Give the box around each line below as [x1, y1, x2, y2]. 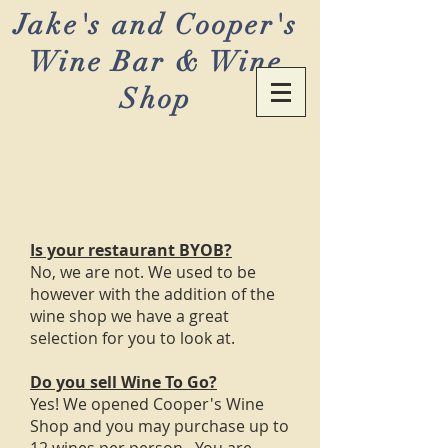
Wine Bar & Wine [29, 45, 283, 79]
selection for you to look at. [30, 327, 235, 349]
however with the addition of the [30, 283, 275, 305]
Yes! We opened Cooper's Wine [30, 393, 264, 415]
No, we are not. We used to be [30, 261, 256, 283]
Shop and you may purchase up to [30, 415, 289, 437]
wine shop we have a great [30, 305, 229, 327]
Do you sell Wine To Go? [30, 371, 217, 393]
